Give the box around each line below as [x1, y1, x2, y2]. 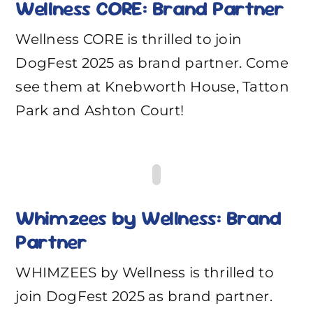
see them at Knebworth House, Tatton [15, 78, 289, 96]
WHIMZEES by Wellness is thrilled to [15, 264, 274, 282]
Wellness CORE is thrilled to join [15, 31, 242, 48]
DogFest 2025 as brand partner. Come [15, 54, 289, 72]
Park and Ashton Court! [15, 102, 184, 119]
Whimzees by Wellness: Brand [15, 205, 282, 232]
